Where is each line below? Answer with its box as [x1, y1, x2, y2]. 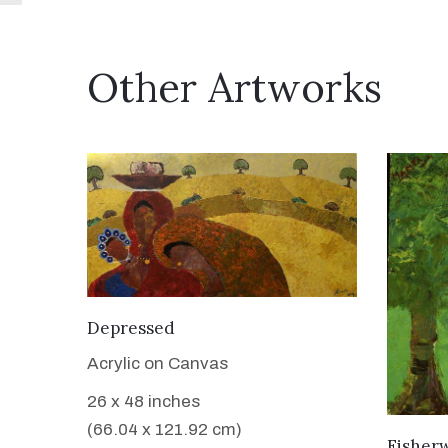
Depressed [87, 316, 175, 339]
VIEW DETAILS [162, 314, 282, 336]
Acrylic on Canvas [87, 353, 228, 373]
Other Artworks [87, 62, 382, 113]
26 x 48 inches [87, 391, 200, 411]
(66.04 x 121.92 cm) [87, 419, 242, 439]
